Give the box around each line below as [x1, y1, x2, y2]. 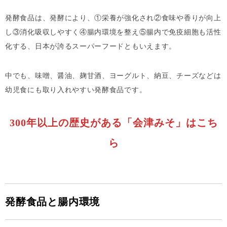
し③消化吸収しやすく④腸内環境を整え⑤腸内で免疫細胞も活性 [5, 28, 221, 36]
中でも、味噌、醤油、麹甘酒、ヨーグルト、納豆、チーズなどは [5, 71, 221, 80]
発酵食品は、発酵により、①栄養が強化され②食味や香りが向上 [5, 14, 221, 22]
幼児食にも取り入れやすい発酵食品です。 [5, 86, 147, 94]
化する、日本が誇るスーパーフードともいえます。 [5, 42, 177, 50]
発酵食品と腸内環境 [5, 196, 100, 207]
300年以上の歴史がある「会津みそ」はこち [9, 117, 218, 128]
